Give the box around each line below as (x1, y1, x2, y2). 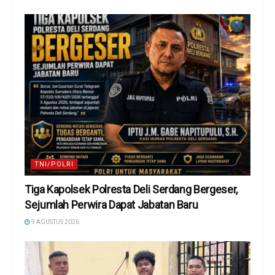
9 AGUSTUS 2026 (30, 219, 79, 226)
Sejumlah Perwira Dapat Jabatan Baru (25, 198, 198, 212)
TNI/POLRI (34, 160, 74, 169)
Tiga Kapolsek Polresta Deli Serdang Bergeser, (25, 183, 238, 196)
